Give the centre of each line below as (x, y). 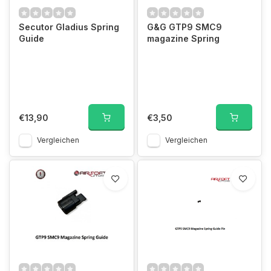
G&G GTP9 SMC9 (184, 27)
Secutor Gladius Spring (69, 27)
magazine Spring (183, 38)
